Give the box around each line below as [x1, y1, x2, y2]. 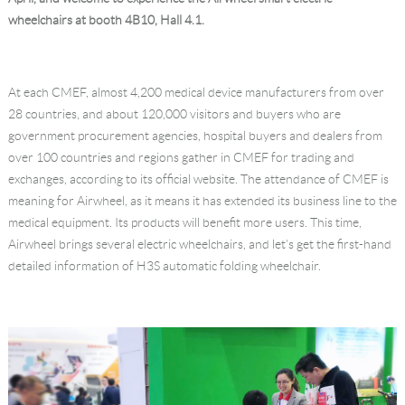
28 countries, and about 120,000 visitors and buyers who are [7, 106, 341, 121]
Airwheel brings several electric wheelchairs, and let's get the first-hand [7, 236, 391, 251]
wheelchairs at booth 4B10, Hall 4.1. [7, 12, 204, 27]
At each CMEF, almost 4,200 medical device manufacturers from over [7, 84, 384, 99]
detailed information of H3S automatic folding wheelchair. [7, 258, 321, 273]
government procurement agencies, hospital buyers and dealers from [7, 127, 382, 143]
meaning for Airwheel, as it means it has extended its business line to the [7, 193, 397, 208]
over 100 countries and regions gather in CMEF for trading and [7, 149, 354, 165]
